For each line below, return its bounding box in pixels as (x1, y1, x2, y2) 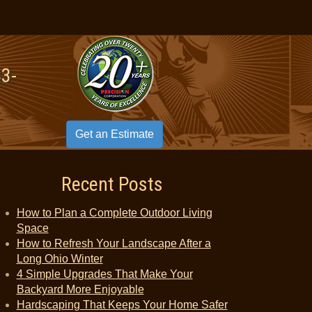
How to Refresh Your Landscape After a (16, 237, 211, 249)
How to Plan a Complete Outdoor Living (16, 207, 212, 219)
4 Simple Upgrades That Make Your (16, 268, 193, 280)
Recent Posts (61, 173, 163, 196)
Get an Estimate (75, 128, 154, 140)
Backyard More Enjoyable (16, 283, 144, 295)
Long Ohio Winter (16, 253, 103, 265)
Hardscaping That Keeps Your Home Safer (16, 299, 228, 311)
